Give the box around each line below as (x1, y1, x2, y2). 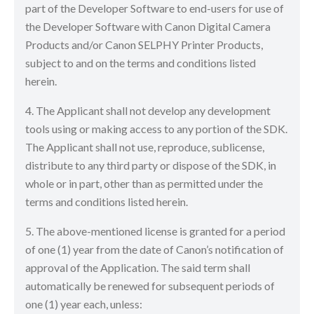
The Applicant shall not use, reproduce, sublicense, (25, 140, 264, 153)
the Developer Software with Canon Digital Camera (25, 20, 271, 33)
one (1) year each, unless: (25, 297, 142, 310)
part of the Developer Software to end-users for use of (25, 1, 284, 15)
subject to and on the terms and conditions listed (25, 56, 256, 69)
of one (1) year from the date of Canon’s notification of (25, 243, 284, 256)
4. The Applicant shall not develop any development (25, 104, 271, 117)
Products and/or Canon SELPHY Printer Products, (25, 38, 263, 51)
